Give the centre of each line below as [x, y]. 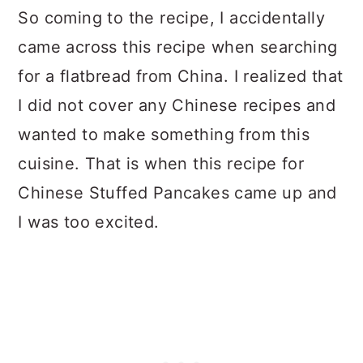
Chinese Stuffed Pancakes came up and [177, 193]
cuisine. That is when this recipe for [161, 164]
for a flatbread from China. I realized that [181, 76]
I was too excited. [89, 222]
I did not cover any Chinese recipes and [177, 105]
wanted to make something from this [164, 135]
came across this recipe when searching [178, 47]
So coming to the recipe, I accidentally [171, 18]
